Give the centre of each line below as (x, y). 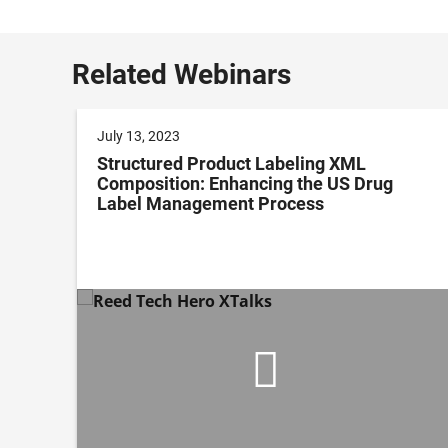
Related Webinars (181, 75)
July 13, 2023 (138, 136)
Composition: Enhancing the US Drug (245, 184)
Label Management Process (210, 204)
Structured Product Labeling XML (231, 164)
